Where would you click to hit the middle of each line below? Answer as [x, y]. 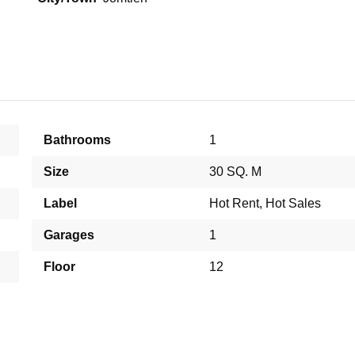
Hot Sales [293, 204]
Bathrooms [77, 140]
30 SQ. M [235, 172]
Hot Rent [234, 204]
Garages [69, 235]
